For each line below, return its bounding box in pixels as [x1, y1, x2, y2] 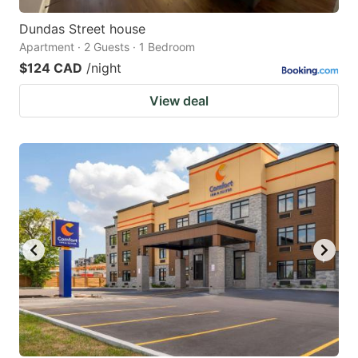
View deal [149, 93, 209, 109]
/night [86, 60, 121, 77]
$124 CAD [19, 60, 82, 77]
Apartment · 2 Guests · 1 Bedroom [19, 40, 195, 54]
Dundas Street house [19, 21, 145, 38]
